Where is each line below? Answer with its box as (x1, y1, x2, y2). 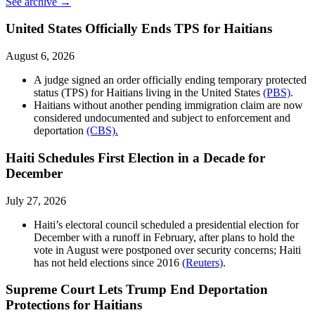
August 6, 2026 (6, 50, 75, 63)
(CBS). (86, 124, 118, 137)
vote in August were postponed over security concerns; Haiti (34, 243, 301, 256)
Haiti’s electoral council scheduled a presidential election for (34, 218, 299, 231)
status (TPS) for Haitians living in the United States (34, 86, 263, 99)
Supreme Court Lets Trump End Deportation (6, 282, 268, 297)
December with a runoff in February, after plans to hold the (34, 231, 295, 243)
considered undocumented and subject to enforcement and (34, 112, 290, 124)
